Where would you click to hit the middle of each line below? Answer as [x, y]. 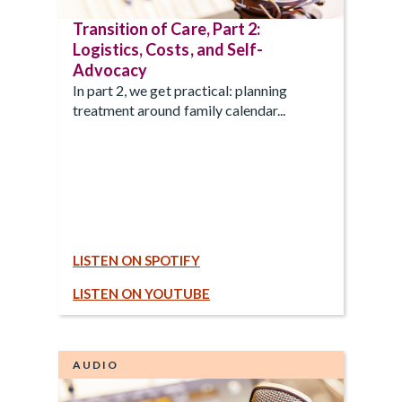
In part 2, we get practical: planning [180, 90]
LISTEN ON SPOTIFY [136, 260]
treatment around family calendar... [179, 109]
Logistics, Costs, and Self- [168, 49]
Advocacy [110, 70]
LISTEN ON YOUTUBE [141, 293]
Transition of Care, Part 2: [166, 28]
